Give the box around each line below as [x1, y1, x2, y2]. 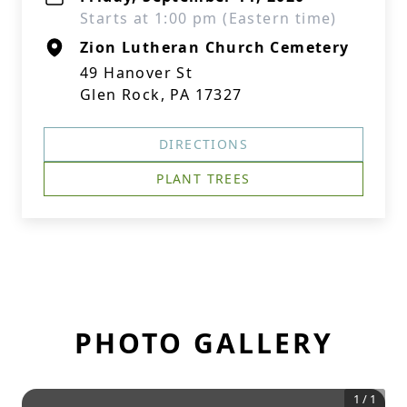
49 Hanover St [80, 63, 194, 83]
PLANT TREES [156, 170, 251, 187]
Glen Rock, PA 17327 [80, 84, 243, 104]
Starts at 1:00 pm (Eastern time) [80, 8, 337, 28]
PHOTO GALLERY [74, 324, 333, 362]
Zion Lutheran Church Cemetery [80, 37, 350, 57]
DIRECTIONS [159, 135, 248, 153]
